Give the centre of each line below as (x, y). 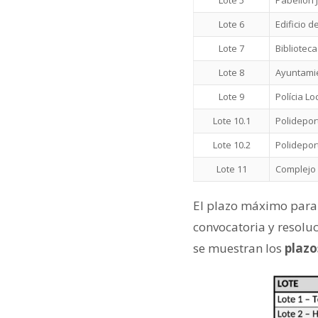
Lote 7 (231, 48)
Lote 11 (231, 169)
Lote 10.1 (231, 120)
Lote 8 (231, 72)
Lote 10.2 (231, 144)
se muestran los (237, 248)
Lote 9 (231, 96)
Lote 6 (231, 24)
